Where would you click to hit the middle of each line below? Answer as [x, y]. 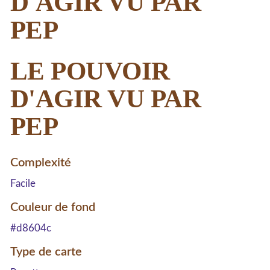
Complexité [41, 162]
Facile [23, 183]
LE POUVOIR [90, 71]
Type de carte [46, 252]
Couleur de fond [53, 207]
